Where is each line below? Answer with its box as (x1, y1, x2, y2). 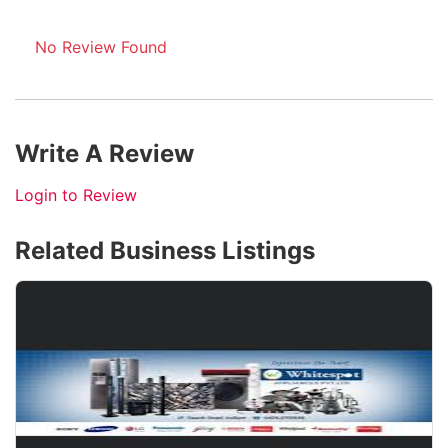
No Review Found (35, 37, 167, 57)
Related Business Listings (15, 236, 315, 265)
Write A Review (15, 139, 194, 168)
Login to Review (15, 185, 137, 205)
